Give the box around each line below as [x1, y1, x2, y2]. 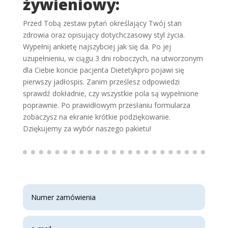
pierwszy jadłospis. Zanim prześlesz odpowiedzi [22, 77, 180, 87]
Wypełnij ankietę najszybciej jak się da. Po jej [22, 42, 171, 52]
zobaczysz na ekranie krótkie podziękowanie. [22, 112, 170, 122]
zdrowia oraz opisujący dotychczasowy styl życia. [22, 30, 185, 40]
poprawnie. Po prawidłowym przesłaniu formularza [22, 100, 190, 110]
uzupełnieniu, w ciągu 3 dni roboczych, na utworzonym [22, 53, 203, 64]
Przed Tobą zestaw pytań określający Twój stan [22, 18, 182, 28]
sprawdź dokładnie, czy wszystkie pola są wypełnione [22, 89, 198, 99]
